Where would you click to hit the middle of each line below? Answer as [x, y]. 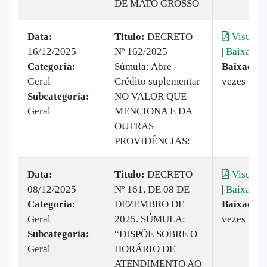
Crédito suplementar [157, 81]
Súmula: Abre [143, 66]
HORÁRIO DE [145, 249]
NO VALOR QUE [150, 96]
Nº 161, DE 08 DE [152, 189]
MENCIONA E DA [153, 111]
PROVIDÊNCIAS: [152, 141]
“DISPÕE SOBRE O [156, 234]
